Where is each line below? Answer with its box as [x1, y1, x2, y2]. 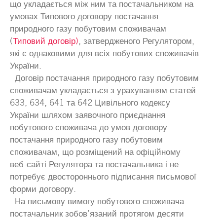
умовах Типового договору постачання [10, 11, 158, 21]
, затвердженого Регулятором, [78, 36, 194, 46]
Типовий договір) [13, 36, 78, 46]
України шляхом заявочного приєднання [10, 110, 165, 120]
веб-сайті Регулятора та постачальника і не [10, 159, 179, 169]
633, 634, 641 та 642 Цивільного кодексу [10, 97, 170, 108]
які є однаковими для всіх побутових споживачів [10, 48, 199, 58]
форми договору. [10, 184, 76, 194]
